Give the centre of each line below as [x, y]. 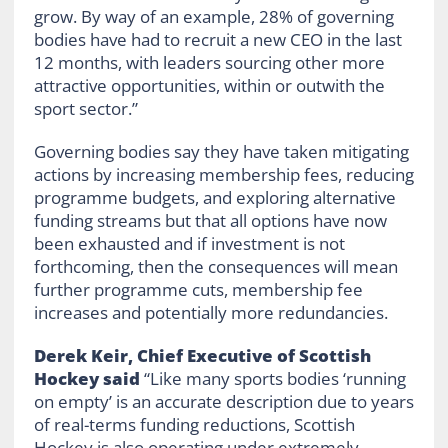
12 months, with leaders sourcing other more [209, 63]
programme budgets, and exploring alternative [214, 198]
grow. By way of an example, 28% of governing [213, 17]
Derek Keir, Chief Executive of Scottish [202, 356]
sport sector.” [85, 109]
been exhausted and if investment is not [189, 244]
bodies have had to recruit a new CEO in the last [217, 40]
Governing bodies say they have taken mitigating [221, 152]
